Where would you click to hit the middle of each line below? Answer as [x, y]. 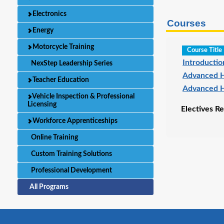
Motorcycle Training [62, 47]
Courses [187, 23]
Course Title [205, 50]
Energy [42, 30]
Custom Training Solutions [71, 154]
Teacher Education [60, 80]
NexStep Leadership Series [71, 63]
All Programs [49, 187]
